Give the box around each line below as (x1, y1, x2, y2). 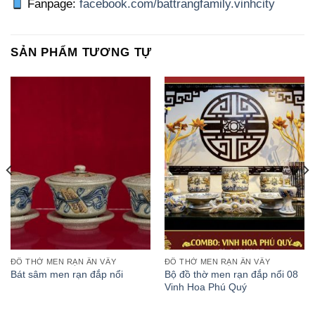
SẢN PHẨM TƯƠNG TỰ (11, 46, 153, 60)
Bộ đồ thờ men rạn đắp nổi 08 (164, 268, 298, 280)
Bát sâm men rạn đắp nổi (10, 269, 123, 281)
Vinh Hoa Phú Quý (164, 281, 247, 292)
